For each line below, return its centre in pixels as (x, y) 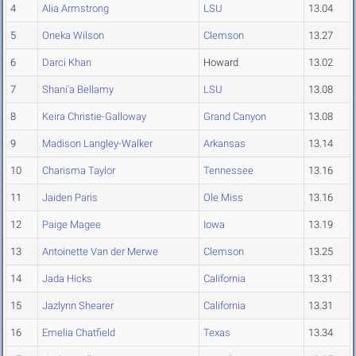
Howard (221, 63)
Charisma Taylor (79, 171)
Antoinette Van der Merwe (100, 252)
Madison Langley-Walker (97, 144)
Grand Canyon (235, 117)
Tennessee (228, 171)
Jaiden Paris (70, 198)
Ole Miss (223, 198)
